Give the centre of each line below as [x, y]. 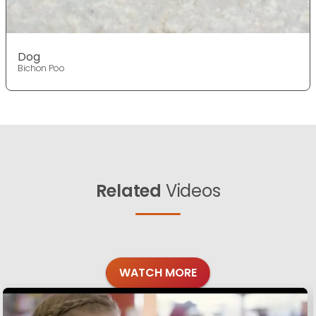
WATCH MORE [158, 273]
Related [128, 191]
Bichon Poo [41, 68]
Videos [191, 191]
